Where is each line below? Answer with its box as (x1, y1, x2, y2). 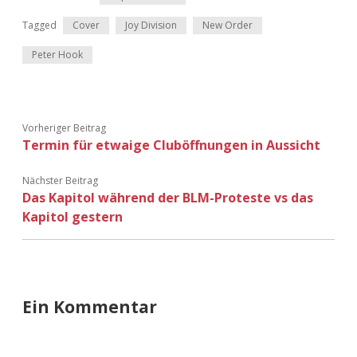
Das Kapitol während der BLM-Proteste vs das (22, 188, 313, 206)
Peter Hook (32, 47, 83, 61)
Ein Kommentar (22, 295, 157, 318)
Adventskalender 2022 (112, 4, 245, 22)
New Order (202, 18, 253, 32)
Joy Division (125, 18, 177, 32)
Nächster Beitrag (22, 173, 98, 187)
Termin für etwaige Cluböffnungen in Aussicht (22, 135, 320, 154)
